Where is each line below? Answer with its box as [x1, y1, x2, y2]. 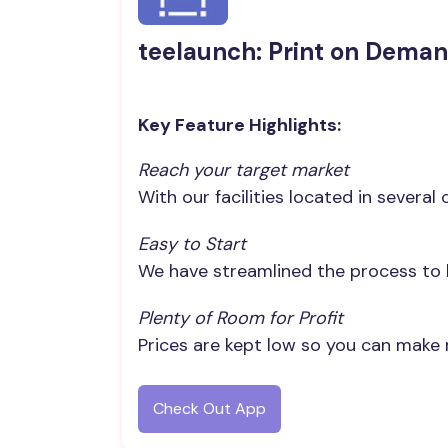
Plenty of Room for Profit [138, 306, 343, 330]
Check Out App [153, 398, 266, 419]
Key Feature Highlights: [138, 113, 341, 137]
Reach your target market [138, 158, 349, 182]
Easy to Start [138, 232, 246, 256]
